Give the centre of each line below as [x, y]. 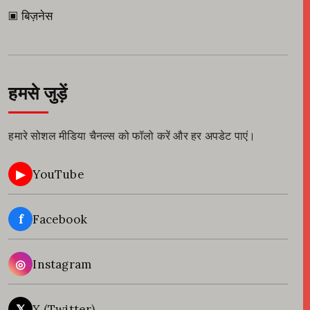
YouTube [58, 174]
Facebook [60, 219]
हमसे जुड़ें [38, 94]
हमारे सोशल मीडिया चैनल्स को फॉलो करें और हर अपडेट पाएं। [132, 136]
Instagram [62, 264]
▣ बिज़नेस [31, 16]
